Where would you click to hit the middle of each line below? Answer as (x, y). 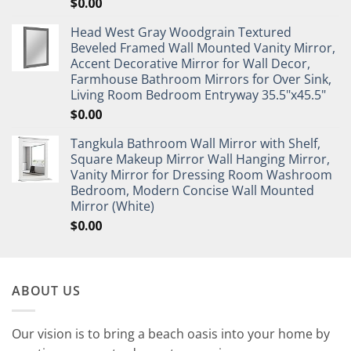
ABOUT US (46, 291)
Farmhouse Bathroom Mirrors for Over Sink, (201, 80)
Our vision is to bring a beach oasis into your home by (171, 333)
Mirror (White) (112, 206)
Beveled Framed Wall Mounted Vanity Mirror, (203, 48)
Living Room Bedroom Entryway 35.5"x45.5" (198, 95)
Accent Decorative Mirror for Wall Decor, (190, 64)
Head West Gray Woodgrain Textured (181, 33)
